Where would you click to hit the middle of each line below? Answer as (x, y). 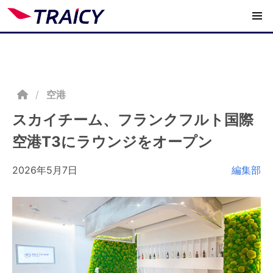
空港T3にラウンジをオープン (112, 142)
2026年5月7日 (45, 170)
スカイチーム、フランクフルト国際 (133, 120)
